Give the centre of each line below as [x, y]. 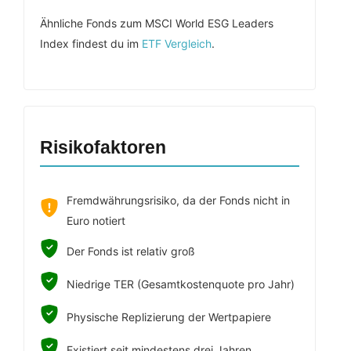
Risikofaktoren [103, 147]
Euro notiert [96, 221]
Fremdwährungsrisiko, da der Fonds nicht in [178, 200]
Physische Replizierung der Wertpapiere [169, 317]
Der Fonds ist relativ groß [131, 251]
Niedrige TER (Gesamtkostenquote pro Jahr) [181, 284]
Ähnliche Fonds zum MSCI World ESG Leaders [157, 23]
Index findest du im [91, 43]
